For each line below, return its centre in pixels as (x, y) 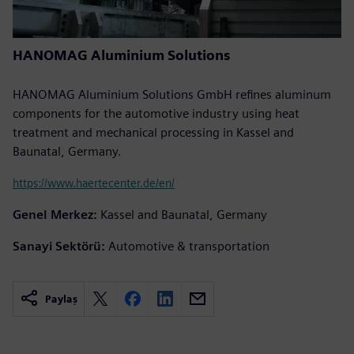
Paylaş (61, 299)
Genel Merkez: (55, 214)
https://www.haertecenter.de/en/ (94, 183)
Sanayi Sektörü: (59, 246)
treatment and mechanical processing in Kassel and (153, 132)
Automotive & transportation (189, 246)
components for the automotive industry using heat (156, 113)
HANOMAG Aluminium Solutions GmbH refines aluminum (172, 94)
